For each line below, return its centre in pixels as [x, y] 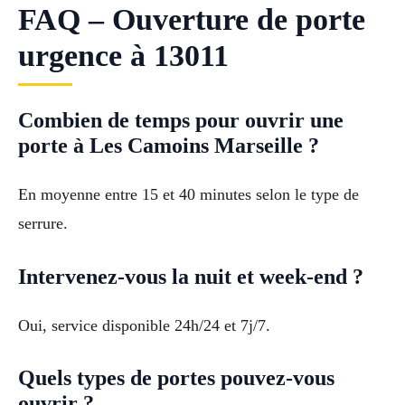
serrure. [43, 223]
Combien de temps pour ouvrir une [181, 120]
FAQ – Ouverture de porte [192, 19]
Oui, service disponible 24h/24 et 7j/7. [144, 325]
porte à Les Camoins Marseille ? [169, 145]
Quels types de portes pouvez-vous [176, 378]
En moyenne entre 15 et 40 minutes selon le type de [188, 194]
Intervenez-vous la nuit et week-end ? [191, 276]
